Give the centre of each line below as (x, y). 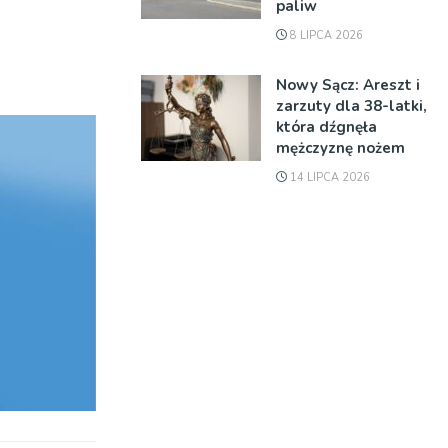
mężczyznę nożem (340, 148)
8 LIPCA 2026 (325, 35)
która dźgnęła (326, 127)
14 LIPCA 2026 (328, 177)
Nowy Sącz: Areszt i (348, 85)
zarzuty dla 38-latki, (351, 106)
